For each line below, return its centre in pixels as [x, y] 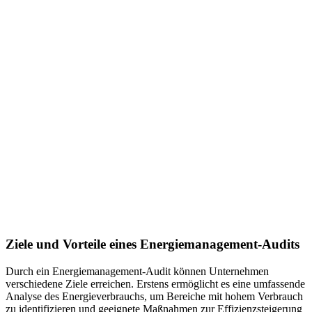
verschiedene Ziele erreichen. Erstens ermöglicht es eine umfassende [155, 284]
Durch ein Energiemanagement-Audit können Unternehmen [137, 272]
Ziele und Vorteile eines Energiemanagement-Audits [153, 244]
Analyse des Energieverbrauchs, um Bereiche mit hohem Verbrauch [154, 297]
